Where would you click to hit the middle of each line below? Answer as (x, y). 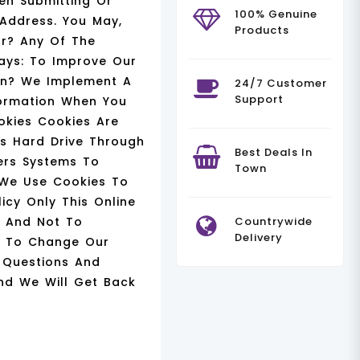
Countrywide (273, 222)
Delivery (258, 238)
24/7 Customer (280, 84)
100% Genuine (276, 14)
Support (259, 100)
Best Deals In (273, 153)
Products (262, 31)
